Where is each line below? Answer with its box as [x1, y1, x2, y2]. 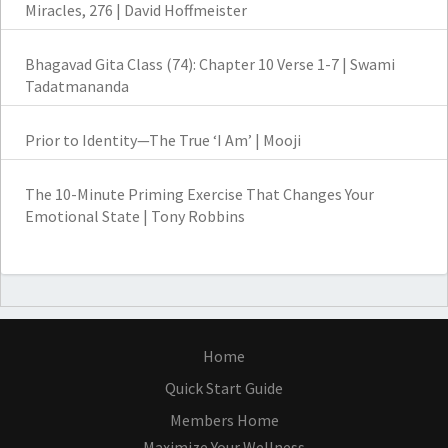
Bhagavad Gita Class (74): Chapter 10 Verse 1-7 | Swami [25, 54, 395, 75]
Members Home [169, 410, 279, 431]
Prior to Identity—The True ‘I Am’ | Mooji [25, 130, 301, 151]
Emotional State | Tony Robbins [25, 206, 245, 227]
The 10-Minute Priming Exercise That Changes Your [25, 184, 374, 205]
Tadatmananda [25, 76, 129, 97]
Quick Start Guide [165, 378, 283, 399]
